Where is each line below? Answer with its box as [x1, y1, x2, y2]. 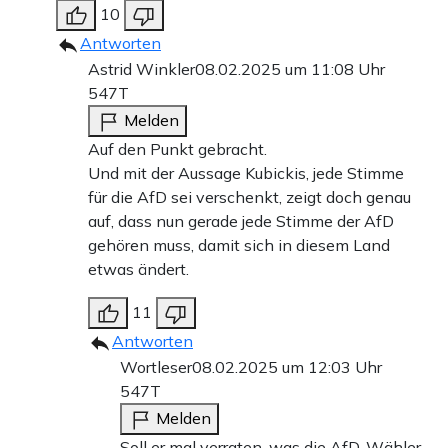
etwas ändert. [88, 258, 189, 279]
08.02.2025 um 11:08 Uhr [195, 58, 385, 79]
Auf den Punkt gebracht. [88, 138, 267, 159]
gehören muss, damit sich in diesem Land [88, 234, 390, 255]
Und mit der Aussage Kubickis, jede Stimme [88, 162, 404, 183]
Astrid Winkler [88, 58, 195, 79]
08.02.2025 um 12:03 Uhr [192, 356, 382, 377]
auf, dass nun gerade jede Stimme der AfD [88, 210, 394, 231]
